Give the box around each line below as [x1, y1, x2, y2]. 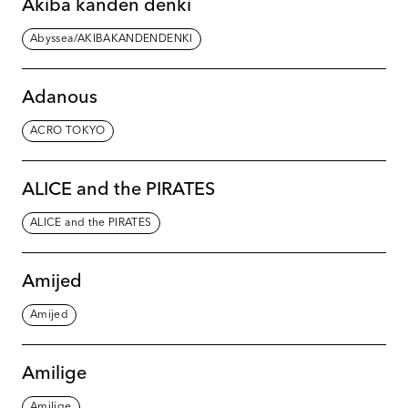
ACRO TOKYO [30, 125, 106, 137]
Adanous [22, 88, 97, 107]
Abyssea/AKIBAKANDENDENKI [30, 33, 193, 45]
